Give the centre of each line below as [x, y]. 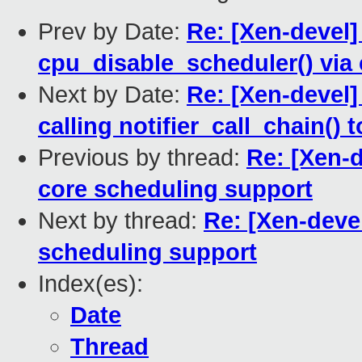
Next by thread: [121, 221]
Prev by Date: [112, 32]
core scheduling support [175, 189]
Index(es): [90, 284]
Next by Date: [112, 95]
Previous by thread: [142, 158]
